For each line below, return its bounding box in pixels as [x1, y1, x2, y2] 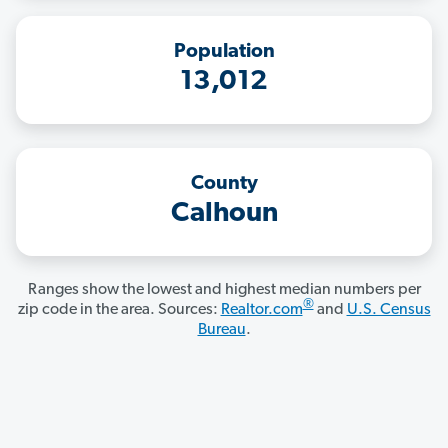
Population [173, 42, 275, 63]
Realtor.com [220, 302, 303, 319]
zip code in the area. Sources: [17, 302, 221, 319]
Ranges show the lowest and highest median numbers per [27, 282, 421, 299]
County [190, 174, 258, 195]
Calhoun [170, 200, 278, 229]
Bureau [197, 322, 246, 339]
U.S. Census [346, 302, 431, 319]
